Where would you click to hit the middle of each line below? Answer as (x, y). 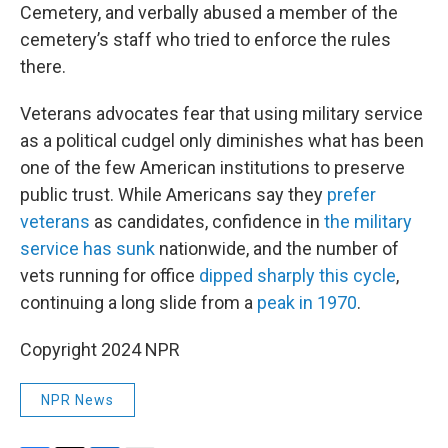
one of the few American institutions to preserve (212, 167)
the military (368, 221)
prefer (351, 194)
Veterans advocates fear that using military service (221, 113)
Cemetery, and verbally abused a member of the (209, 12)
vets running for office (109, 275)
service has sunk (87, 248)
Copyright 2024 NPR (100, 349)
